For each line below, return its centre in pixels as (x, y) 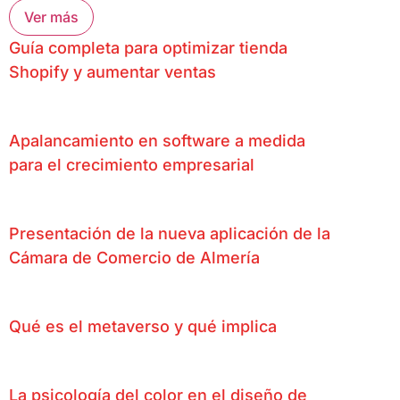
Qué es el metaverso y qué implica (143, 326)
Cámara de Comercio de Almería (134, 257)
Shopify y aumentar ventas (112, 71)
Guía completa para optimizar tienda (148, 47)
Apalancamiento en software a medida (157, 140)
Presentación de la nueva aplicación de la (170, 233)
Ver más (51, 17)
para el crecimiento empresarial (132, 164)
